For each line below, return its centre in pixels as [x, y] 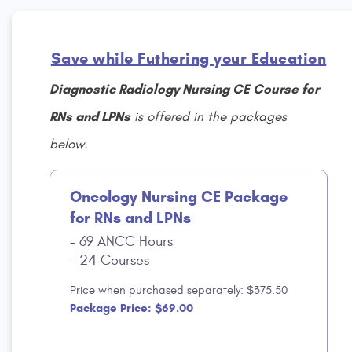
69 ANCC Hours [124, 241]
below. [69, 144]
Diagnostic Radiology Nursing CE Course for [184, 89]
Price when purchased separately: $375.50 [179, 290]
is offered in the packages [209, 117]
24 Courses [112, 260]
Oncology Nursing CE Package [179, 196]
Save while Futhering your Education [189, 58]
